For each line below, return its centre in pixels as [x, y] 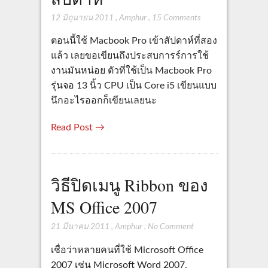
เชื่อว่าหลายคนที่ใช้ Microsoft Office [127, 250]
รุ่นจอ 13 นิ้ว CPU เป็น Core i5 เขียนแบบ [133, 86]
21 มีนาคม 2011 [80, 227]
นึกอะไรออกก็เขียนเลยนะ [103, 101]
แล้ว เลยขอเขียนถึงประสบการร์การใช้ [130, 56]
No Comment [170, 227]
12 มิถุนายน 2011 [82, 18]
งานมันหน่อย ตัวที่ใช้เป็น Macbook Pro [131, 71]
